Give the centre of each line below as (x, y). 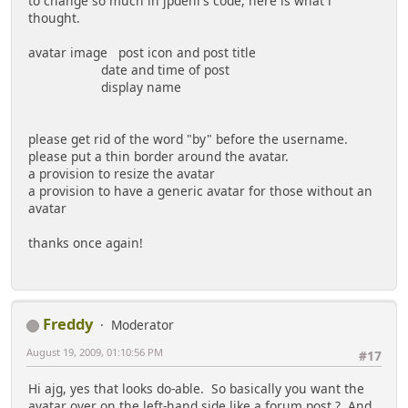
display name (105, 87)
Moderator (143, 325)
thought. (54, 18)
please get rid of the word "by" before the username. (192, 139)
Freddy (68, 324)
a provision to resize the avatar (122, 174)
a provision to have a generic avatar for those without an (200, 191)
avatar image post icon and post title (142, 53)
